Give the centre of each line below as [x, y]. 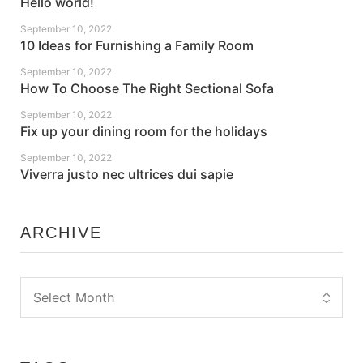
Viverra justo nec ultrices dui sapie [127, 175]
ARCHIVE [61, 233]
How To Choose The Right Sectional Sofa [147, 89]
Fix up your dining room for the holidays [144, 132]
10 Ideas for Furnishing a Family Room [137, 46]
